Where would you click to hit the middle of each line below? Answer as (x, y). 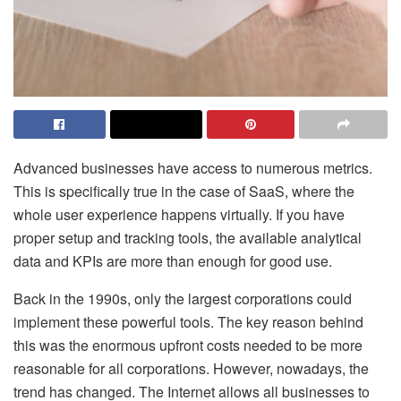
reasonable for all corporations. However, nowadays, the (191, 369)
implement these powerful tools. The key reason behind (188, 322)
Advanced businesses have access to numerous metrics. (193, 168)
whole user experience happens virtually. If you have (179, 215)
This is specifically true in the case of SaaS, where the (184, 192)
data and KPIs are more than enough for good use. (173, 261)
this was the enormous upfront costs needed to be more (188, 346)
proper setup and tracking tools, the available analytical (188, 238)
